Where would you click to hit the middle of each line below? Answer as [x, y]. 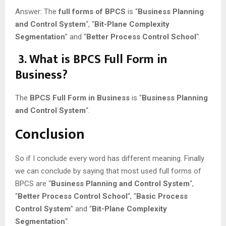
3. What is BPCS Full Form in [91, 59]
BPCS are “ [33, 183]
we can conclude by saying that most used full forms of [108, 171]
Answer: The [37, 11]
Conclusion [50, 134]
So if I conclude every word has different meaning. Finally [110, 158]
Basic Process [162, 196]
